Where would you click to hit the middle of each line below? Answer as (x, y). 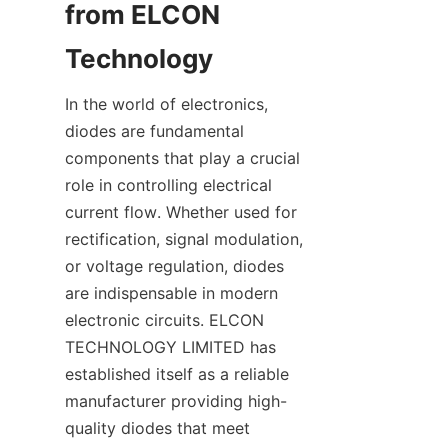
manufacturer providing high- (176, 401)
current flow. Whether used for (181, 212)
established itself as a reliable (177, 374)
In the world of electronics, (166, 104)
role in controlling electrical (168, 185)
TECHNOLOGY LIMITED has (170, 347)
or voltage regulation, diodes (174, 266)
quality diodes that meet (157, 428)
